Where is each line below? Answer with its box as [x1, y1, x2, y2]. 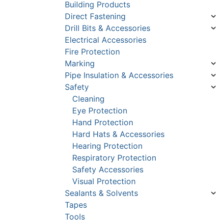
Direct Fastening [65, 11, 126, 22]
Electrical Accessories [65, 35, 146, 45]
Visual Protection [72, 176, 136, 187]
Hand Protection [72, 117, 133, 128]
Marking [65, 58, 95, 69]
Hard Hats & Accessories [72, 129, 165, 139]
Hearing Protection [72, 141, 142, 151]
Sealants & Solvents [65, 188, 138, 198]
